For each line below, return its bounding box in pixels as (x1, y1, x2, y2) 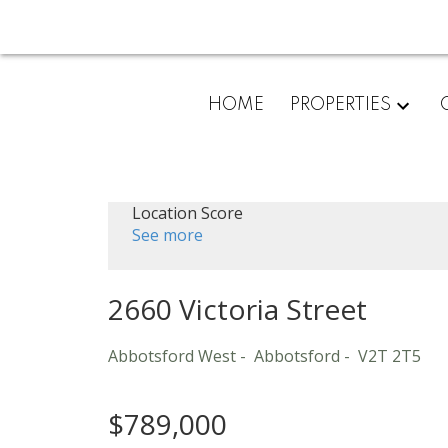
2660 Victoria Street (107, 290, 367, 329)
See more (131, 224, 203, 247)
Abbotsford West (107, 345, 236, 368)
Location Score (131, 202, 243, 225)
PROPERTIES (289, 95, 391, 114)
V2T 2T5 (357, 345, 421, 368)
